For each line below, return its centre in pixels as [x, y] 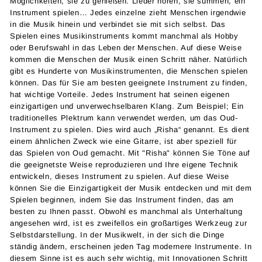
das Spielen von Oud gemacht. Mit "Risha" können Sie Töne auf [130, 153]
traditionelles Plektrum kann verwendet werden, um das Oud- [124, 118]
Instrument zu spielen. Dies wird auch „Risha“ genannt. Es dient [130, 129]
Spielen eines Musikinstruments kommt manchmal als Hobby [124, 36]
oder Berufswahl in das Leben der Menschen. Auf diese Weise [126, 47]
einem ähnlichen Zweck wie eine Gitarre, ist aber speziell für [123, 141]
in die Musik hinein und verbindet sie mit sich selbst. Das [118, 24]
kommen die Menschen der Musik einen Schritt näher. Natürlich [129, 59]
